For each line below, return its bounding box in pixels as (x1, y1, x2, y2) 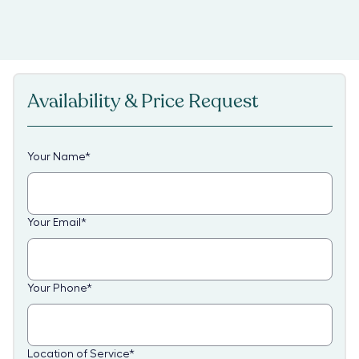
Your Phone (26, 282, 87, 294)
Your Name (26, 151, 85, 163)
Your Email (26, 216, 81, 228)
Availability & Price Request (26, 87, 259, 115)
